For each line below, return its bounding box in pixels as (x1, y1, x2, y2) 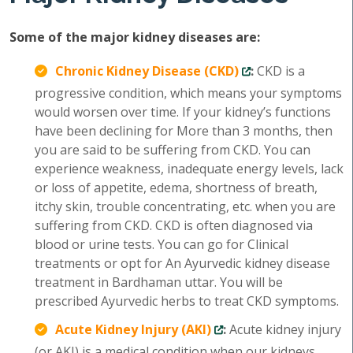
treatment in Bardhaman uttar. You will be (35, 273, 283, 291)
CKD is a (254, 62, 305, 80)
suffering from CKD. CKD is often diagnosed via (35, 217, 313, 234)
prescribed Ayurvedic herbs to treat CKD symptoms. (35, 292, 339, 310)
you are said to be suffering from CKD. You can (35, 141, 310, 158)
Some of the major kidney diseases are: (9, 28, 260, 46)
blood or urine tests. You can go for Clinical (35, 236, 288, 253)
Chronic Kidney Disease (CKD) (55, 62, 239, 80)
